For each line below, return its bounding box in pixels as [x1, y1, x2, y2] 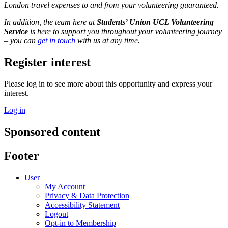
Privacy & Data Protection [45, 191, 129, 200]
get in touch [38, 36, 75, 45]
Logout [45, 209, 68, 218]
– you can [4, 36, 38, 45]
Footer [4, 149, 39, 162]
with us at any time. [75, 36, 140, 45]
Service [4, 27, 28, 36]
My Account [45, 182, 85, 191]
